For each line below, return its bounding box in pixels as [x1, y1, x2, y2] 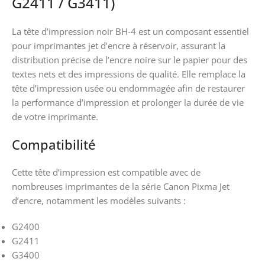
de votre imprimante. [12, 110, 98, 122]
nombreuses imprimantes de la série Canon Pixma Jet [12, 180, 230, 192]
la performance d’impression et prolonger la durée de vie [12, 96, 244, 108]
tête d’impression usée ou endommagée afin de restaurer [12, 82, 245, 94]
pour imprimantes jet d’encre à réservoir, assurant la [12, 39, 225, 51]
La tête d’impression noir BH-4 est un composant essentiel [12, 25, 249, 37]
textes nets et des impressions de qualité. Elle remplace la [12, 67, 245, 80]
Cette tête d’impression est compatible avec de [12, 166, 201, 178]
